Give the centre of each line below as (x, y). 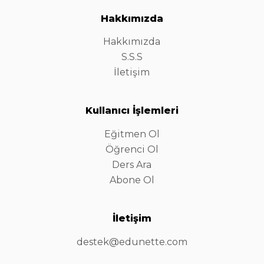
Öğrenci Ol (132, 150)
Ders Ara (132, 165)
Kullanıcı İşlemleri (132, 111)
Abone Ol (132, 180)
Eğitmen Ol (132, 134)
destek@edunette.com (132, 242)
